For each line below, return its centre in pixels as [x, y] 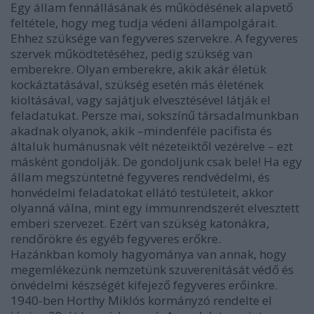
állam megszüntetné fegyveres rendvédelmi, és [140, 177]
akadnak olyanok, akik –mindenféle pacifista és [141, 130]
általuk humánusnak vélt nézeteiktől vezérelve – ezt [152, 146]
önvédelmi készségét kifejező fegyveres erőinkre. [144, 285]
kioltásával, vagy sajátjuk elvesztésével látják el [141, 100]
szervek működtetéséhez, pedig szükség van [131, 53]
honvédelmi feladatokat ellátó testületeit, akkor [142, 192]
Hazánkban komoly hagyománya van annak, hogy [149, 254]
